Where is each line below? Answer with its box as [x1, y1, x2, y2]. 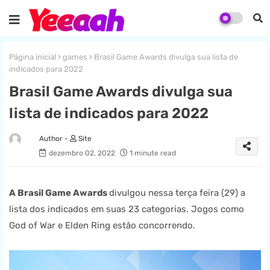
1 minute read [130, 149, 176, 158]
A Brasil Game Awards [9, 187, 109, 199]
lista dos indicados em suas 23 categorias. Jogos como [9, 204, 244, 215]
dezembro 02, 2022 [49, 149, 115, 158]
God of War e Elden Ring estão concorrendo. [9, 220, 198, 231]
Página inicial [9, 52, 56, 61]
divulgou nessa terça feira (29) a [109, 187, 245, 199]
